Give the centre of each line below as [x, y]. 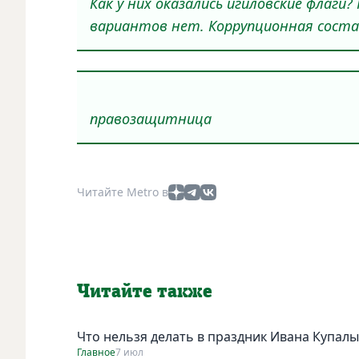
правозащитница [151, 118]
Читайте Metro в [123, 192]
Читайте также [145, 291]
